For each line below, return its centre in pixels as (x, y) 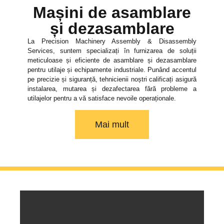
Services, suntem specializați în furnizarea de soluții (112, 50)
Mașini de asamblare (112, 12)
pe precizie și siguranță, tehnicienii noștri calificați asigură (112, 79)
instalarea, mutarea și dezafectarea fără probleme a (112, 88)
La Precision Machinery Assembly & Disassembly (112, 41)
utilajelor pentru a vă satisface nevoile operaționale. (102, 98)
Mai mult (112, 125)
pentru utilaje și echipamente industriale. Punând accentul (112, 69)
